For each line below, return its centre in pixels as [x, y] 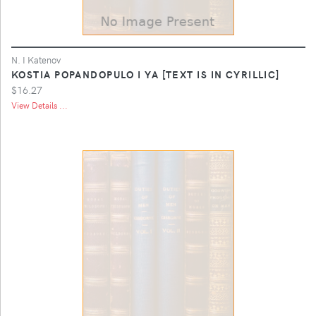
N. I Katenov [36, 59]
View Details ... [39, 105]
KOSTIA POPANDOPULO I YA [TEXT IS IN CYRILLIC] [146, 74]
